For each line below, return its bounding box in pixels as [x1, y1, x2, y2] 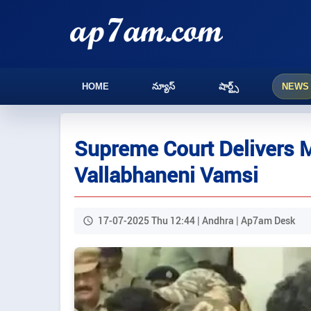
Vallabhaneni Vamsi [74, 161, 258, 189]
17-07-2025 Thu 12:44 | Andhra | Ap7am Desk [98, 214, 295, 227]
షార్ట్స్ [218, 81, 239, 92]
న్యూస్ [152, 81, 176, 92]
